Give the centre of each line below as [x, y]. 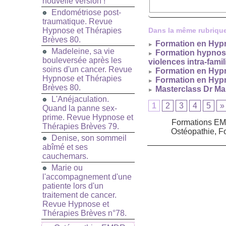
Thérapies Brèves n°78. [84, 213]
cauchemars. [65, 156]
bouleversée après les [82, 61]
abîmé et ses [65, 147]
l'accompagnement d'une [87, 177]
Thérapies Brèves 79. [81, 127]
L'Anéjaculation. [80, 99]
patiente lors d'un [73, 186]
